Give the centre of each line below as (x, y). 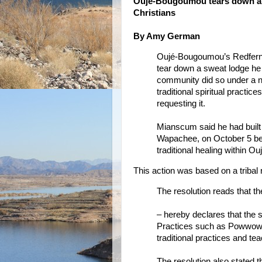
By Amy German (167, 36)
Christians (154, 13)
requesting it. (181, 103)
